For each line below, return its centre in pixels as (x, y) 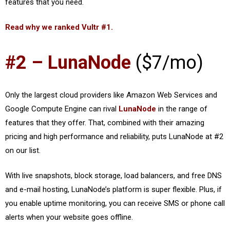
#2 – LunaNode (68, 62)
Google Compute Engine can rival (62, 109)
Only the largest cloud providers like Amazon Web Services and (111, 95)
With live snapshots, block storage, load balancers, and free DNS (113, 176)
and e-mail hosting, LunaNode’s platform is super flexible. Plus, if (113, 189)
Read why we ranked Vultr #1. (59, 27)
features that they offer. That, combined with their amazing (105, 122)
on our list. (23, 150)
